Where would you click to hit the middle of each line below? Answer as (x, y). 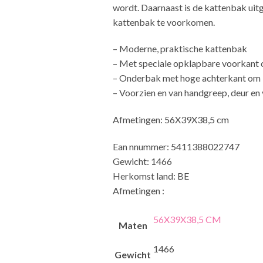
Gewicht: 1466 (142, 161)
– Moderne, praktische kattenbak (180, 49)
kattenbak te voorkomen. (164, 22)
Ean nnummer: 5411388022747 (176, 147)
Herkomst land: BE (151, 176)
